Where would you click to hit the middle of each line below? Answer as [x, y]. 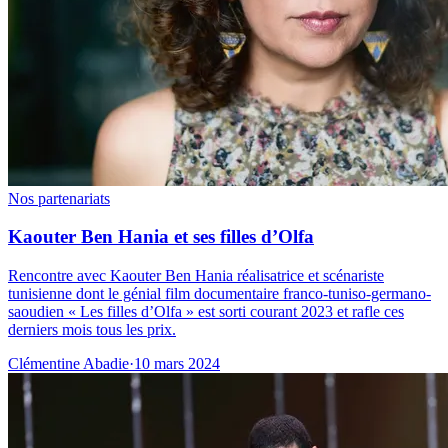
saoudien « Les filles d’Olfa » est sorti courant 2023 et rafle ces [206, 312]
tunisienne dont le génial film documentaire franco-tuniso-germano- [219, 294]
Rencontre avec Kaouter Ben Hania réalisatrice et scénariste [196, 276]
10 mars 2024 [177, 364]
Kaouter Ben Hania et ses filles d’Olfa [161, 237]
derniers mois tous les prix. [92, 330]
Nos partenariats [59, 198]
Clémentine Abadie [68, 364]
